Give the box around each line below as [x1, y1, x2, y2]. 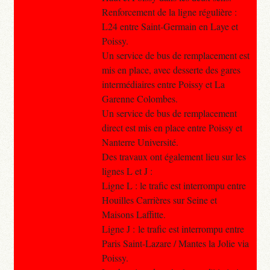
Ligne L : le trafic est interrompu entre [101, 178, 246, 192]
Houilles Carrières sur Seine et [101, 193, 217, 206]
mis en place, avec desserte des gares [101, 63, 240, 76]
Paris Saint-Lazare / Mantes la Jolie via [101, 236, 249, 250]
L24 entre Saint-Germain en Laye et [101, 19, 238, 33]
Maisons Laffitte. [101, 207, 166, 221]
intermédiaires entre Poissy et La [101, 77, 225, 90]
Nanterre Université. [101, 135, 178, 148]
